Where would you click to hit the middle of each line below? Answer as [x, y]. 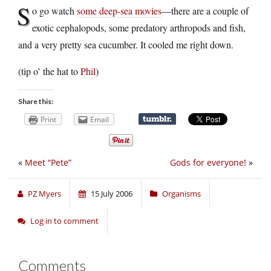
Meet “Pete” [48, 163]
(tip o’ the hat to [49, 71]
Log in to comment [64, 221]
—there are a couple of [205, 10]
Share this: [36, 101]
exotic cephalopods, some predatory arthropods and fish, [139, 27]
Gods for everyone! [208, 163]
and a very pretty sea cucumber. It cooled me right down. [126, 44]
